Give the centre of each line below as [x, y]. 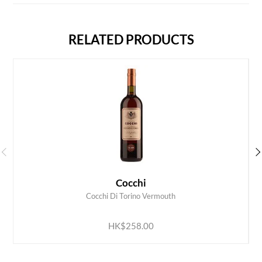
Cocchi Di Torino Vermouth [131, 196]
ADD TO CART [122, 203]
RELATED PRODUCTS [131, 40]
